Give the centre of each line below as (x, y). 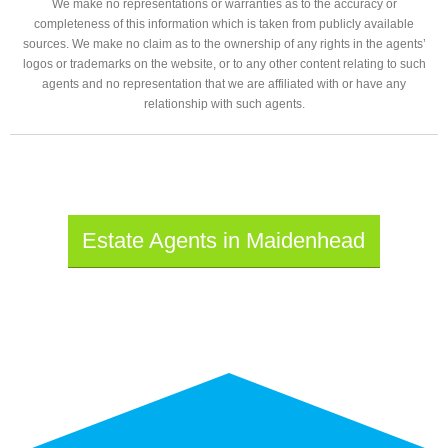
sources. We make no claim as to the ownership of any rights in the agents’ (224, 44)
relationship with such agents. (224, 104)
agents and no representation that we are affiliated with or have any (224, 84)
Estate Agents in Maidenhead (224, 241)
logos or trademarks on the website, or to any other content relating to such (224, 64)
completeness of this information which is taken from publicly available (224, 24)
